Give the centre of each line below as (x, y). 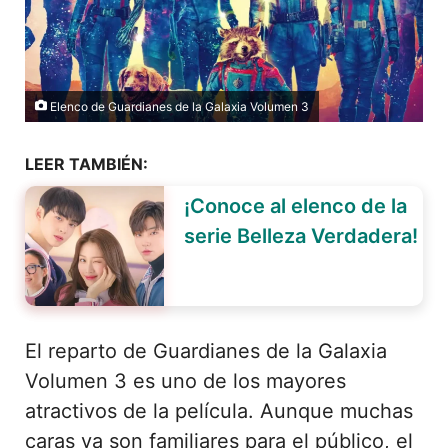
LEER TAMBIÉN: (86, 163)
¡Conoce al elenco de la (295, 205)
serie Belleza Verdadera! (300, 235)
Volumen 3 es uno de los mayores (185, 380)
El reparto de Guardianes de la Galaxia (206, 350)
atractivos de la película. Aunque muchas (219, 410)
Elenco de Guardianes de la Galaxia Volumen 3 (178, 106)
